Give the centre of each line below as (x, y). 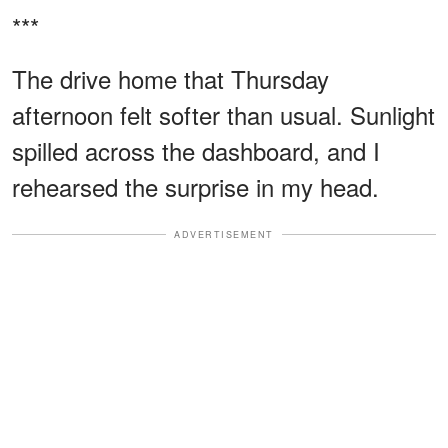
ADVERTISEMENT (224, 234)
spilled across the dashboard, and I (196, 150)
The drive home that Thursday (170, 78)
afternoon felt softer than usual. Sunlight (223, 114)
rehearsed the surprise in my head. (195, 186)
